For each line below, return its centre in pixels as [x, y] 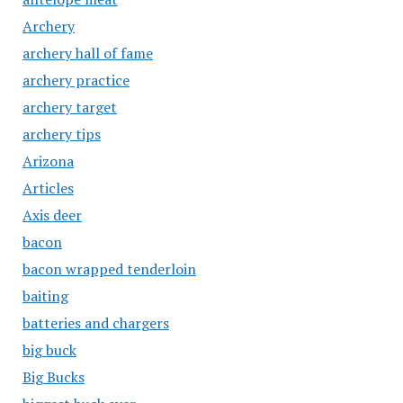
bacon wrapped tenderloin [109, 269]
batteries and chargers [95, 323]
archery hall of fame [87, 53]
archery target [69, 107]
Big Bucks [53, 377]
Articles [48, 188]
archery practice [76, 80]
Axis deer [52, 215]
